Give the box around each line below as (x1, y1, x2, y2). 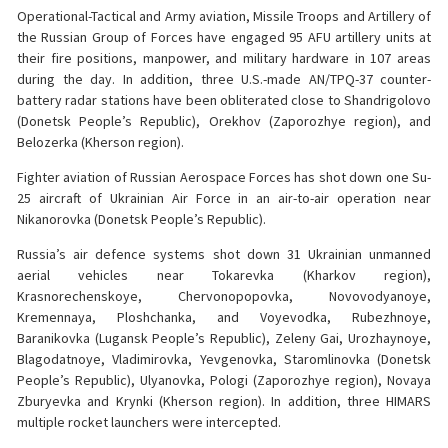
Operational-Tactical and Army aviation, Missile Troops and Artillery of (17, 6, 431, 25)
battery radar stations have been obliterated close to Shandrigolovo (17, 90, 431, 109)
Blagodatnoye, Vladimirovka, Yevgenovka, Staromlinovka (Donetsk (17, 350, 431, 369)
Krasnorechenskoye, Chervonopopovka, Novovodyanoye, (17, 287, 431, 306)
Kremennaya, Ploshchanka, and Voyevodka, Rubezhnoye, (17, 308, 431, 327)
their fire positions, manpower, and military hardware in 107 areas (17, 48, 431, 67)
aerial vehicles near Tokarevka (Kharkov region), (17, 266, 431, 285)
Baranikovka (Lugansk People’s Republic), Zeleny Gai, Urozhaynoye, (17, 329, 431, 348)
